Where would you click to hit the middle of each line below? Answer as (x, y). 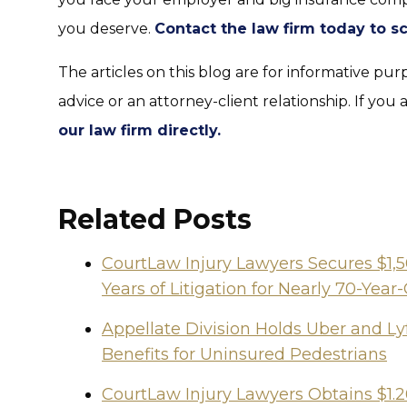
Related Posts (155, 219)
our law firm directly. (139, 130)
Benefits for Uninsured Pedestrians (244, 354)
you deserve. (106, 29)
